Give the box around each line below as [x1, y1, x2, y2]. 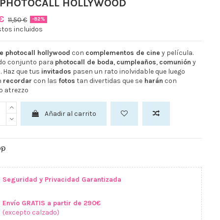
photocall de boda [55, 57, 113, 66]
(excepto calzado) [2, 208, 59, 217]
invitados [41, 67, 71, 76]
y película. [160, 48, 193, 57]
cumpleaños [116, 57, 156, 66]
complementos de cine [85, 48, 160, 57]
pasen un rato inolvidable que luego [71, 67, 185, 76]
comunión [159, 57, 191, 66]
